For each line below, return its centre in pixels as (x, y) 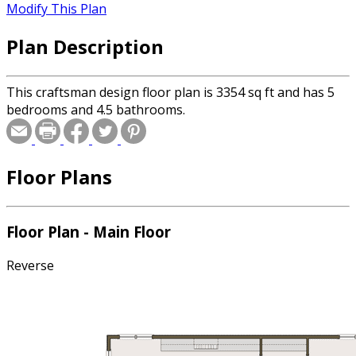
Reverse (30, 266)
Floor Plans (59, 176)
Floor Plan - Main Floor (89, 232)
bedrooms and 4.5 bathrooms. (96, 109)
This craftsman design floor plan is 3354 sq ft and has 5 (170, 92)
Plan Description (85, 46)
